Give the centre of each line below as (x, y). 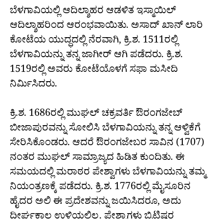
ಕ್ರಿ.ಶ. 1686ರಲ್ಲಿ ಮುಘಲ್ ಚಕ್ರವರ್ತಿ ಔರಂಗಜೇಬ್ (96, 115)
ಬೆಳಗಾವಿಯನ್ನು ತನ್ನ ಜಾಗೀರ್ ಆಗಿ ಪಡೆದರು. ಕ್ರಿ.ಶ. (96, 56)
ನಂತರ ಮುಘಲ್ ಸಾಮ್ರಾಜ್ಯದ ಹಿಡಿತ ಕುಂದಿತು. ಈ (97, 159)
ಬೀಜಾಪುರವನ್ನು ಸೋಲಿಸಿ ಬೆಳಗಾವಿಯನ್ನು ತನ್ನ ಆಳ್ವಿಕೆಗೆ (105, 130)
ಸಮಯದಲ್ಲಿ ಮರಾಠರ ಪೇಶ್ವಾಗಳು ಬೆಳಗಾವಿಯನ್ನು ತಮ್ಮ (108, 174)
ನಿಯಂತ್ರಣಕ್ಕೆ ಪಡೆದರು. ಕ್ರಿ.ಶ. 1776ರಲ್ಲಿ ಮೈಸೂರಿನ (100, 188)
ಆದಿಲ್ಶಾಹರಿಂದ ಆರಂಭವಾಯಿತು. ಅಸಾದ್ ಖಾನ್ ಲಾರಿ (106, 27)
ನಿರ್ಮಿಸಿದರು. (33, 86)
